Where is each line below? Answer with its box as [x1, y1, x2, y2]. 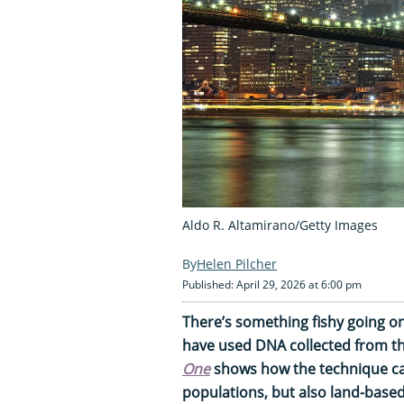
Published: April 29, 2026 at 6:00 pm [182, 276, 362, 292]
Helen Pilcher [197, 254, 277, 272]
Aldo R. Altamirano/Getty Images [182, 216, 378, 234]
